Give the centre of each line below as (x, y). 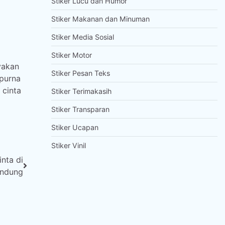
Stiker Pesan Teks (80, 73)
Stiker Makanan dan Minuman (100, 19)
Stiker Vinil (68, 145)
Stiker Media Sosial (82, 37)
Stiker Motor (71, 55)
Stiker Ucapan (75, 127)
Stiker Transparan (80, 109)
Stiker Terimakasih (81, 91)
